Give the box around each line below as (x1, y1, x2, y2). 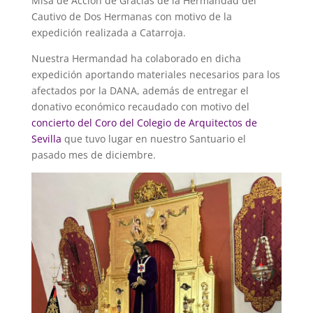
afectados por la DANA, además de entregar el (31, 84, 249, 97)
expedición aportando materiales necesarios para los (31, 68, 280, 81)
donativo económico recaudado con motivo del (31, 100, 249, 113)
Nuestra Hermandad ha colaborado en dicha (31, 52, 241, 65)
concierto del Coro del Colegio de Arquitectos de (31, 116, 257, 129)
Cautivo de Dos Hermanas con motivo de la (31, 10, 232, 23)
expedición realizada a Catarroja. (31, 26, 186, 39)
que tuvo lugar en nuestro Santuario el (61, 132, 246, 145)
